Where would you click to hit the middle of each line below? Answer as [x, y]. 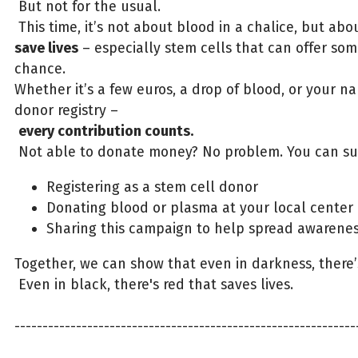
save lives [46, 48]
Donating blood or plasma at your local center [199, 207]
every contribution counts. [105, 131]
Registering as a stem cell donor [152, 187]
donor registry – [66, 111]
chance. [40, 69]
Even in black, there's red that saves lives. [153, 284]
